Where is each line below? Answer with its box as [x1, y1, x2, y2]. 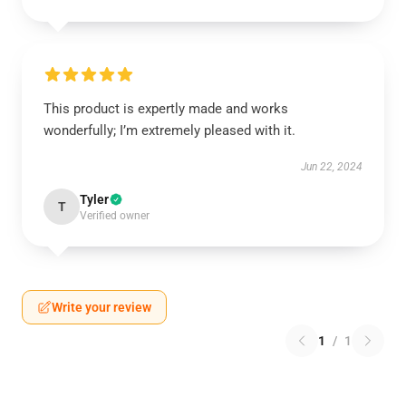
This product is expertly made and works [43, 101, 288, 117]
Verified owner [80, 209, 150, 222]
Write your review [52, 300, 151, 314]
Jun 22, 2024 [301, 160, 362, 173]
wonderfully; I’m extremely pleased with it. [43, 122, 295, 139]
